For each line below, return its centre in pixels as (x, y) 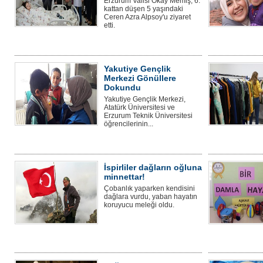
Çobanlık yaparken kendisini (149, 189)
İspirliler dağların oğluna (153, 168)
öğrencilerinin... (129, 124)
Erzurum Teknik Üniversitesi (148, 116)
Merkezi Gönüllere (140, 78)
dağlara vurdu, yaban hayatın (151, 197)
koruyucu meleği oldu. (139, 205)
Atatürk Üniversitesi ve (139, 108)
